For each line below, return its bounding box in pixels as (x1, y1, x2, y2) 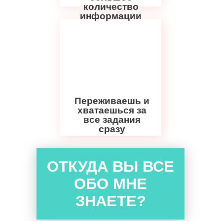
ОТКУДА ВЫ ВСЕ (47, 158, 174, 175)
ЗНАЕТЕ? (75, 192, 146, 210)
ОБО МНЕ (74, 175, 147, 192)
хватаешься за (77, 105, 147, 115)
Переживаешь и (74, 96, 149, 106)
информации (80, 11, 142, 21)
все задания (83, 114, 141, 125)
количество (83, 1, 139, 12)
